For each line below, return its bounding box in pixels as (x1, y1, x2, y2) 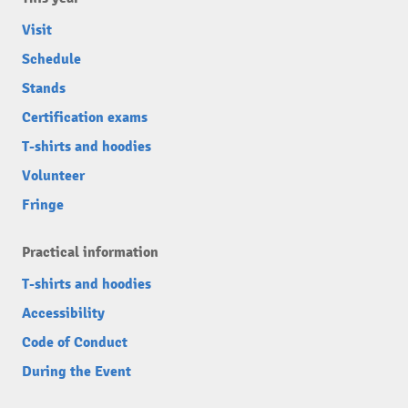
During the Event (22, 362, 131, 381)
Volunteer (22, 167, 85, 185)
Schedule (22, 50, 81, 68)
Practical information (22, 243, 158, 261)
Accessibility (22, 304, 105, 322)
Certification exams (22, 108, 148, 127)
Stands (22, 79, 66, 97)
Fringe (22, 196, 64, 214)
